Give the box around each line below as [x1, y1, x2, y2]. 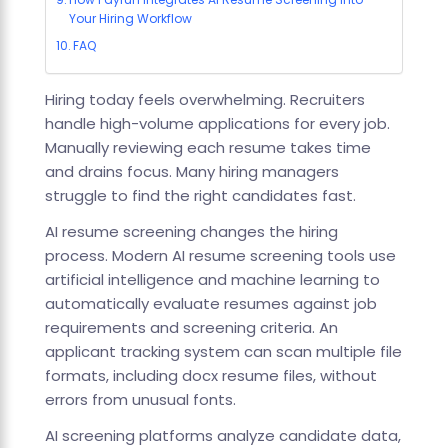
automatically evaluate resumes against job [44, 293, 377, 315]
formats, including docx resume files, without [44, 365, 377, 387]
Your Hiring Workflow [69, 10, 193, 28]
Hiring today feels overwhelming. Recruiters [44, 89, 365, 111]
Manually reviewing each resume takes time [44, 137, 371, 159]
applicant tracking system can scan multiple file [44, 341, 402, 363]
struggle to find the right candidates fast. [44, 185, 356, 207]
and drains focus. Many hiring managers [44, 161, 339, 183]
